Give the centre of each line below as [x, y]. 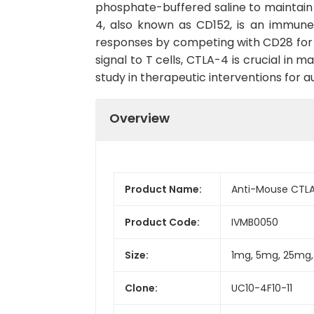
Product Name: [163, 189]
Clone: [141, 288]
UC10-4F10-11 [262, 288]
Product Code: [162, 222]
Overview [139, 118]
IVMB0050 [255, 222]
